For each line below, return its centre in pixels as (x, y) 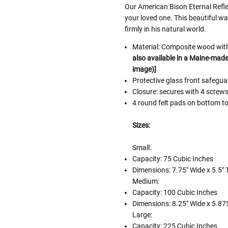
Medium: (146, 181)
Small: (141, 148)
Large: (142, 215)
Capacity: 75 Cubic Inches (173, 159)
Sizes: (141, 125)
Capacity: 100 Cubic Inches (175, 193)
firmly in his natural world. (165, 29)
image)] (144, 69)
